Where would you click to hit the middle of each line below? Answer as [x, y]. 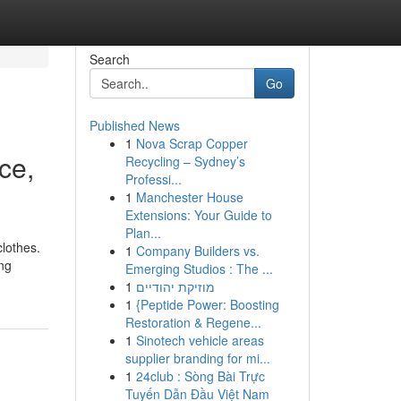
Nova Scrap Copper [192, 143]
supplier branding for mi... [197, 358]
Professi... [153, 179]
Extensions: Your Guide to [198, 215]
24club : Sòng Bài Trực [200, 376]
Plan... [143, 233]
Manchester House [189, 197]
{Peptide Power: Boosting [207, 304]
